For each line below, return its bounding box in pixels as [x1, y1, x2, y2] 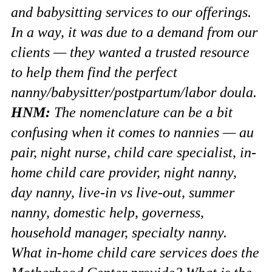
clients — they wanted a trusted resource [11, 44, 250, 60]
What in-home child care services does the [11, 245, 259, 260]
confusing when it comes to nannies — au [11, 124, 254, 140]
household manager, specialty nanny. [11, 225, 227, 240]
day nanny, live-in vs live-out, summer [11, 185, 234, 200]
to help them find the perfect [11, 64, 177, 80]
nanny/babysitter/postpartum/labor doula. [11, 84, 257, 100]
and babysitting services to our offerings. [11, 4, 251, 20]
